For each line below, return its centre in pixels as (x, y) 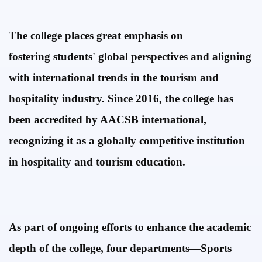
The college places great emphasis (90, 35)
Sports (216, 248)
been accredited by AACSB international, (108, 120)
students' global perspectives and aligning (152, 56)
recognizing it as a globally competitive (103, 141)
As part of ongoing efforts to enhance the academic (130, 227)
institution (221, 141)
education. (161, 162)
